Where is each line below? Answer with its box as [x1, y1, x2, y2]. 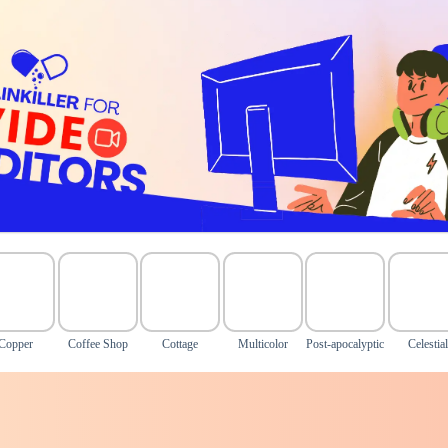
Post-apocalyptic [306, 337, 385, 351]
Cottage [162, 337, 199, 351]
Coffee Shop [67, 337, 128, 351]
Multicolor [237, 337, 288, 351]
